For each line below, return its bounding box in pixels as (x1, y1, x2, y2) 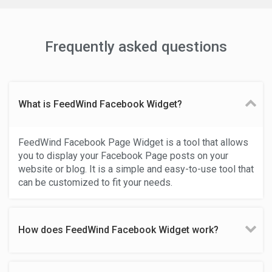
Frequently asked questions (45, 38, 227, 55)
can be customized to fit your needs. (18, 177, 172, 188)
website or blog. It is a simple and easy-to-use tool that (18, 163, 254, 175)
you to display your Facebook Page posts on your (18, 150, 228, 161)
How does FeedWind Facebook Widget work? (18, 224, 219, 236)
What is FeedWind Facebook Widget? (18, 98, 182, 110)
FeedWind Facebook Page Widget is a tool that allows (18, 137, 248, 148)
